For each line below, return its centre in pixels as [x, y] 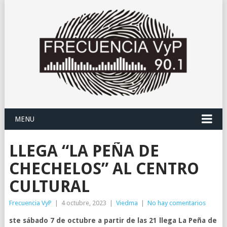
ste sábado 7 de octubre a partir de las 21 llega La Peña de [113, 220]
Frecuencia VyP [30, 203]
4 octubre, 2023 [84, 203]
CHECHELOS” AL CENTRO [104, 169]
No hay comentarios [176, 203]
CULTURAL [49, 186]
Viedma [127, 203]
